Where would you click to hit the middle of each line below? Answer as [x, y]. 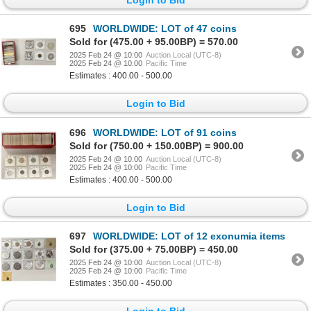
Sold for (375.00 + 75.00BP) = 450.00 [154, 250]
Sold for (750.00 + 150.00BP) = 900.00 [157, 145]
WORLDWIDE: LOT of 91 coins [165, 132]
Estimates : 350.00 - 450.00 [121, 284]
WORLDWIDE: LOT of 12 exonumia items [189, 236]
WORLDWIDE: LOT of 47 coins [165, 29]
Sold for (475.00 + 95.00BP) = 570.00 [154, 42]
